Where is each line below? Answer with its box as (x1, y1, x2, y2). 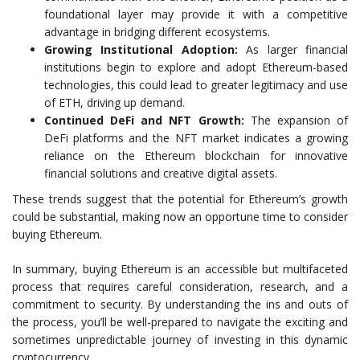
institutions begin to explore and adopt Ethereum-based (44, 59, 348, 76)
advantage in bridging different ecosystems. (44, 24, 270, 40)
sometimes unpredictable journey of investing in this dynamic (12, 332, 348, 348)
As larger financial (237, 42, 349, 58)
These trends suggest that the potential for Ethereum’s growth (12, 191, 348, 207)
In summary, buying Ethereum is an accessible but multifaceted (12, 261, 348, 277)
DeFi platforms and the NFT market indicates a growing (44, 130, 348, 146)
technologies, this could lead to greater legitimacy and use (44, 77, 348, 93)
